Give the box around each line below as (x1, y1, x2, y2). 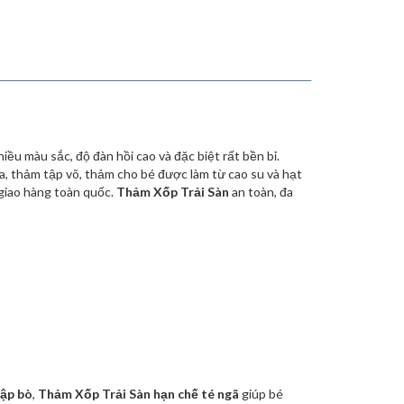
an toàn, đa (229, 183, 293, 199)
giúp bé (239, 385, 283, 401)
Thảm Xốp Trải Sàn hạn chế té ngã (38, 385, 239, 401)
